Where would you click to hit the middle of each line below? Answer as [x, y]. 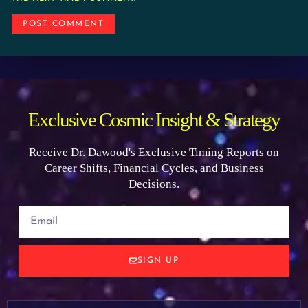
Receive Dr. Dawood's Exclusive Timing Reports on [154, 152]
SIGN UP [158, 261]
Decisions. [154, 184]
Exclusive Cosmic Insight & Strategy [154, 119]
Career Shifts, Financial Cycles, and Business [154, 168]
